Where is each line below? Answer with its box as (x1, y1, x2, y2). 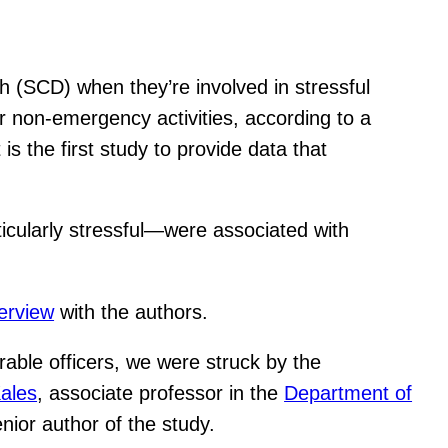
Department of (284, 382, 413, 405)
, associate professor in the (37, 382, 285, 405)
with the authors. (54, 300, 209, 323)
